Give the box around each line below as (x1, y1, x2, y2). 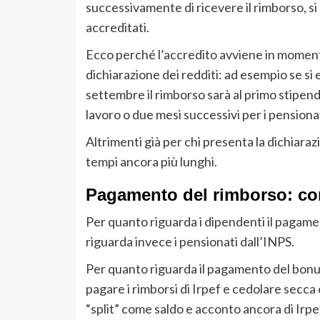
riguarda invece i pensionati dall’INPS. (85, 234, 294, 250)
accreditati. (85, 19, 149, 36)
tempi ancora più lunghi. (85, 154, 217, 170)
